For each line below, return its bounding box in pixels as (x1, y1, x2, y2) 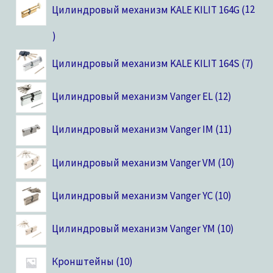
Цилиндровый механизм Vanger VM (51, 155, 216, 169)
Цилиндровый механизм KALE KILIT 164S (51, 56, 239, 70)
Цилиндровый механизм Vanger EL (51, 90, 213, 104)
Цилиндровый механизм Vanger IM (51, 122, 213, 136)
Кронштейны (51, 255, 114, 269)
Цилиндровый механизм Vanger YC (51, 188, 213, 202)
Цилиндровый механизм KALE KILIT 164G (51, 2, 239, 16)
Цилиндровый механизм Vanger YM (51, 222, 215, 236)
